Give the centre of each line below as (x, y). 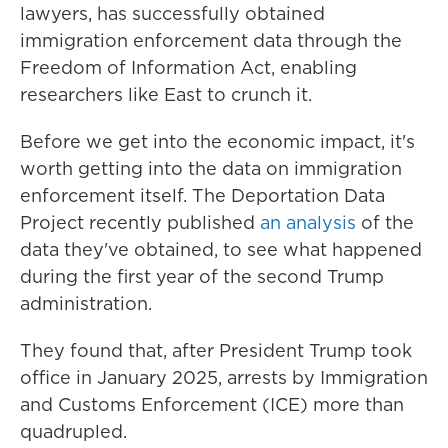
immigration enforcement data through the (211, 40)
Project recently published (140, 222)
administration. (86, 303)
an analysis (308, 222)
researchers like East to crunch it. (166, 94)
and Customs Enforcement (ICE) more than (212, 404)
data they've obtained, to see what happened (221, 249)
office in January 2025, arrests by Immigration (224, 377)
